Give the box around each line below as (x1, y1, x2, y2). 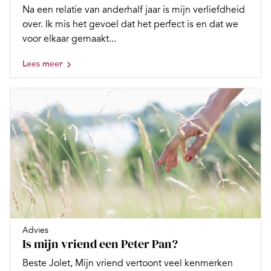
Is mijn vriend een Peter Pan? (22, 235, 178, 252)
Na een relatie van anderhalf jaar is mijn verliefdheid (22, 3, 245, 16)
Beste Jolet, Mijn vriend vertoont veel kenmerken (22, 256, 233, 269)
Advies (22, 224, 48, 235)
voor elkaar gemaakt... (22, 32, 116, 45)
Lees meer (22, 58, 62, 69)
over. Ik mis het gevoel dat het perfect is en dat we (22, 18, 238, 30)
